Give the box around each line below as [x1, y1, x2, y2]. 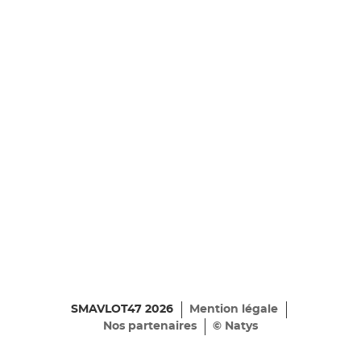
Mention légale [189, 304, 278, 315]
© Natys [213, 321, 258, 332]
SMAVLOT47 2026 [70, 304, 173, 315]
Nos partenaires [103, 321, 197, 332]
